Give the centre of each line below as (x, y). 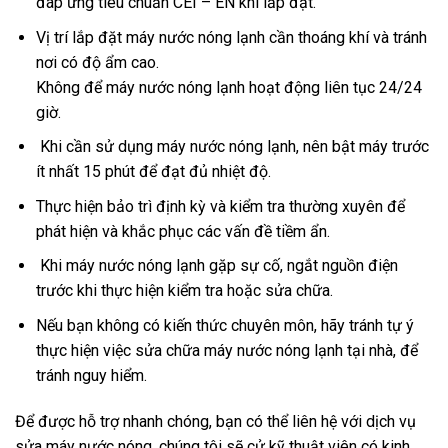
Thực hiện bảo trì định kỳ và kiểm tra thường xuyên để (220, 206)
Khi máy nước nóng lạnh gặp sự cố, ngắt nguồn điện (216, 266)
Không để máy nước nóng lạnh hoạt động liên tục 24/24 (228, 87)
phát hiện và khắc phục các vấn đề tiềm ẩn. (182, 231)
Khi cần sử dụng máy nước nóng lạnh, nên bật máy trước (232, 147)
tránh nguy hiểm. (91, 375)
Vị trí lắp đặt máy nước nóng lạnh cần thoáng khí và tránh (231, 37)
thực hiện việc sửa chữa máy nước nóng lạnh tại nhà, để (226, 350)
